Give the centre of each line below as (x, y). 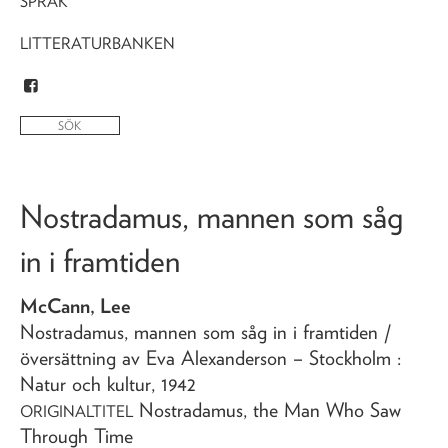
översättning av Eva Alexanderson (153, 357)
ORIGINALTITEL (76, 411)
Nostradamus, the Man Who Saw (270, 409)
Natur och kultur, (90, 383)
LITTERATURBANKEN (97, 43)
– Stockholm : (347, 357)
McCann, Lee (75, 305)
